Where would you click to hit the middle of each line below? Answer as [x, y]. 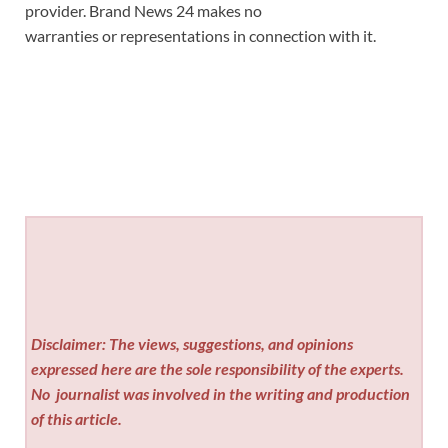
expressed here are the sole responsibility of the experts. [218, 368]
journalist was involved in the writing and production [232, 393]
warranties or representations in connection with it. [200, 36]
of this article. [77, 418]
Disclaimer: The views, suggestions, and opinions [192, 343]
